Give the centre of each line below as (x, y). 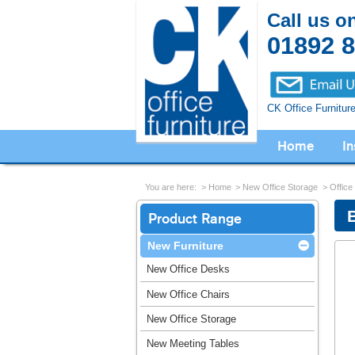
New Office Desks (188, 269)
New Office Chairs (188, 294)
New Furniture (185, 246)
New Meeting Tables (193, 343)
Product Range (195, 219)
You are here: (171, 187)
